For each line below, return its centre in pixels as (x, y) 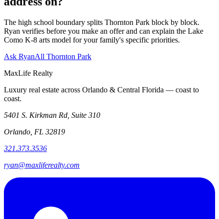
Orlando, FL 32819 (34, 131)
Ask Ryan (19, 56)
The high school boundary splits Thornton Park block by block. (102, 22)
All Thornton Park (63, 56)
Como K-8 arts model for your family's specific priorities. (92, 40)
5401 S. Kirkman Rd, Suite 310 (52, 115)
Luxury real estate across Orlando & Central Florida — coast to (101, 89)
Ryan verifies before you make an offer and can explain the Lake (104, 31)
